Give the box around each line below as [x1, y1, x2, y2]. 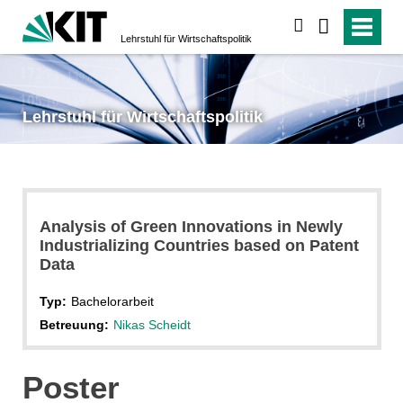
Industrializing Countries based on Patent [39, 236, 359, 255]
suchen [303, 18, 351, 34]
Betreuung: [39, 317, 109, 332]
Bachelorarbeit [70, 293, 154, 309]
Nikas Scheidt [112, 317, 191, 332]
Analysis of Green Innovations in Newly [39, 217, 343, 236]
